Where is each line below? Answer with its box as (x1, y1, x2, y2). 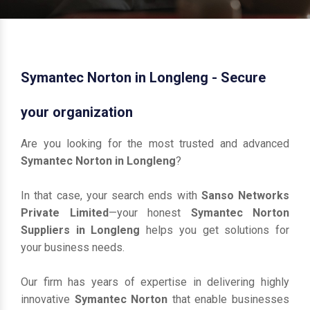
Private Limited (21, 206, 109, 219)
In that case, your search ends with (21, 189, 201, 202)
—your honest (108, 206, 191, 219)
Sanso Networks (201, 189, 289, 202)
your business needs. (21, 241, 125, 254)
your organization (21, 104, 133, 120)
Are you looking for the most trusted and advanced (21, 137, 289, 150)
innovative (21, 293, 75, 306)
